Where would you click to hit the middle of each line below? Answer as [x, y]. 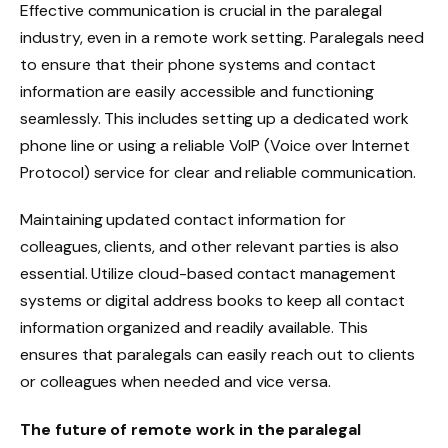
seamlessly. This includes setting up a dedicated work [214, 118]
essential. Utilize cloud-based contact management [208, 274]
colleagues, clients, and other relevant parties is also [210, 247]
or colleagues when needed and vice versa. [176, 382]
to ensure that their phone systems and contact [198, 64]
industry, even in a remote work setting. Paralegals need [222, 37]
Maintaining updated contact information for [183, 220]
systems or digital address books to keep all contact [212, 301]
